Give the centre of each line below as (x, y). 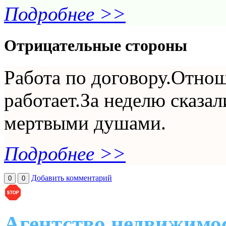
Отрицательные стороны (96, 45)
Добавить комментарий (72, 178)
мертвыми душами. (85, 123)
